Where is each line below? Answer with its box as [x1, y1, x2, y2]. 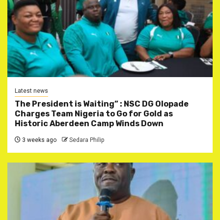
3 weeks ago [21, 136, 56, 143]
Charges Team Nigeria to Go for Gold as [15, 109, 173, 118]
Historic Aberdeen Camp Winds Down [15, 118, 164, 128]
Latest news [15, 87, 48, 94]
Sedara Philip [69, 136, 104, 143]
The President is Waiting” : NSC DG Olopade [15, 99, 189, 109]
